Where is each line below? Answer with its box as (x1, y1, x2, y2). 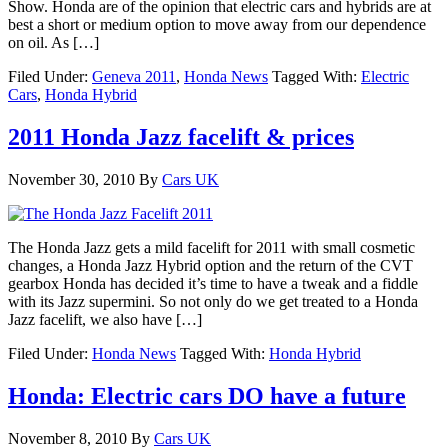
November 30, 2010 (8, 170, 135, 188)
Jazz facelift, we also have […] (8, 310, 202, 328)
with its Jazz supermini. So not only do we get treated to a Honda (8, 292, 418, 310)
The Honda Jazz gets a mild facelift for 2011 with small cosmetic (8, 238, 415, 256)
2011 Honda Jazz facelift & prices (8, 123, 354, 150)
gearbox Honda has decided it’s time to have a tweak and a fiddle (8, 274, 418, 292)
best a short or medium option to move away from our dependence (8, 16, 426, 34)
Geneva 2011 (92, 68, 176, 86)
